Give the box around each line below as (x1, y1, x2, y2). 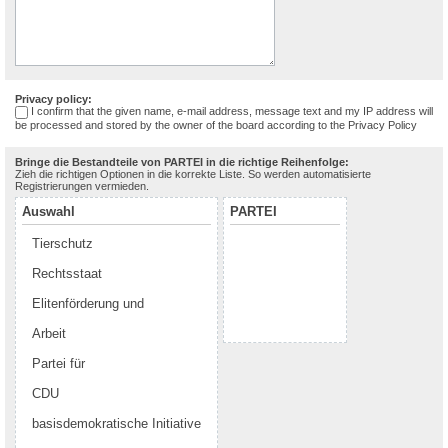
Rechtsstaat (32, 265, 102, 281)
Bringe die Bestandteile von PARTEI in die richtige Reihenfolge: (15, 155, 349, 168)
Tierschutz (32, 235, 93, 251)
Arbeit (32, 325, 66, 341)
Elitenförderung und (32, 295, 144, 311)
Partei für (32, 355, 85, 371)
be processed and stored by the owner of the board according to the (15, 118, 348, 131)
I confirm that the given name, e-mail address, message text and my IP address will (31, 105, 433, 117)
